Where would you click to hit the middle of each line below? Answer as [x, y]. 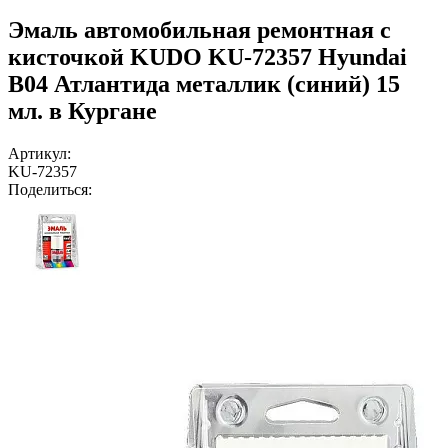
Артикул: [39, 153]
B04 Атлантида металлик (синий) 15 [204, 83]
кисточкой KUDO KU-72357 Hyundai [207, 56]
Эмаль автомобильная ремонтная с [199, 29]
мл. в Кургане [82, 110]
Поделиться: [50, 189]
